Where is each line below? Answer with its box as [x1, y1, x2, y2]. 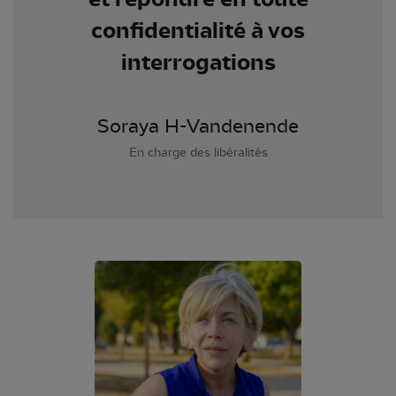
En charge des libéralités [128, 146, 268, 160]
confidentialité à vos [91, 17, 305, 44]
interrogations [120, 49, 276, 76]
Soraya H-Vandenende [97, 116, 299, 138]
